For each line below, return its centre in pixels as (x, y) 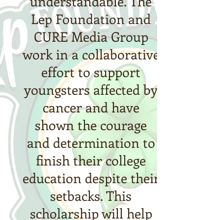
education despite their (91, 178)
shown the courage (91, 125)
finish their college (91, 160)
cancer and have (91, 107)
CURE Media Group (91, 36)
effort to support (91, 72)
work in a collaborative (91, 54)
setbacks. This (91, 195)
